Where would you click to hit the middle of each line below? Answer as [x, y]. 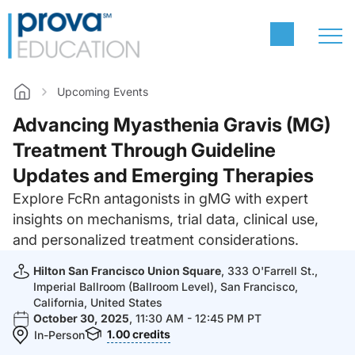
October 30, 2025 [81, 318]
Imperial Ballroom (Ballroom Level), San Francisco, [166, 286]
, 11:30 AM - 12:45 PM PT [195, 318]
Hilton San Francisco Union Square [127, 271]
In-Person [59, 334]
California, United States [98, 302]
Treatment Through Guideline [144, 150]
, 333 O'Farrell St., [269, 271]
